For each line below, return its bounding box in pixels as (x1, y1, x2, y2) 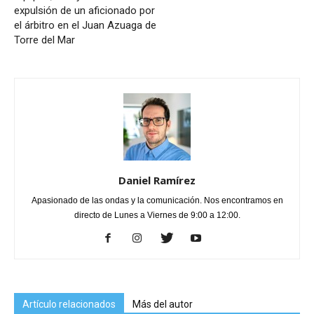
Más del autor (132, 299, 193, 310)
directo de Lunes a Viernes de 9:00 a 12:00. (74, 210, 240, 221)
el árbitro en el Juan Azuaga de (14, 19, 156, 32)
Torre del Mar (14, 34, 75, 47)
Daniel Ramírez (118, 173, 196, 188)
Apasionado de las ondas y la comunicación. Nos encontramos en (31, 196, 283, 206)
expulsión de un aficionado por (14, 4, 155, 18)
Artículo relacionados (22, 299, 116, 310)
